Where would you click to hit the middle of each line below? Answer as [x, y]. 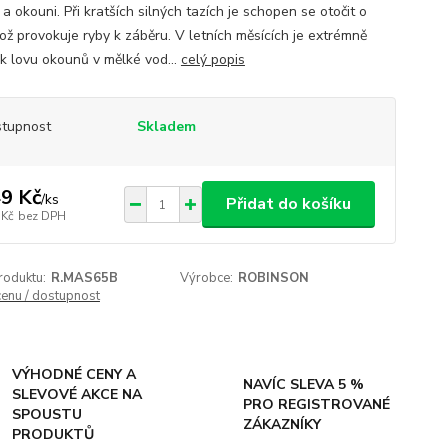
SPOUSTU [47, 414]
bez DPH [41, 215]
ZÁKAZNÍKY [281, 424]
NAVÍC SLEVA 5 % [303, 384]
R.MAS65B [84, 278]
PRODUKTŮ [53, 434]
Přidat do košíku [288, 204]
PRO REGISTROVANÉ [316, 404]
